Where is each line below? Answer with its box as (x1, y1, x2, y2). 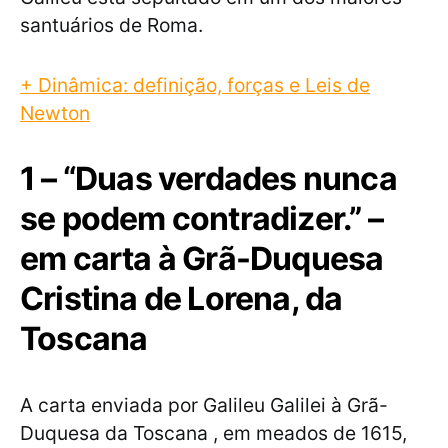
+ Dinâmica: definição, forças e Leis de (20, 73, 370, 98)
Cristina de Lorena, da (20, 279, 343, 319)
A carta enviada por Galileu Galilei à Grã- (20, 393, 388, 418)
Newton (20, 101, 90, 126)
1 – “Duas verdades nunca (20, 159, 397, 199)
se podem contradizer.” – (20, 199, 390, 239)
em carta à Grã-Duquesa (20, 239, 384, 279)
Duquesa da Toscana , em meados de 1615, (20, 421, 407, 446)
